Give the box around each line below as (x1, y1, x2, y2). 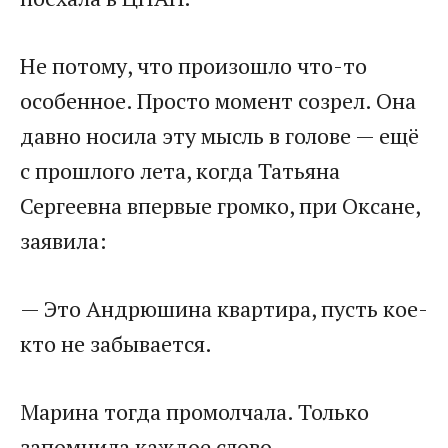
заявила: (20, 225, 107, 255)
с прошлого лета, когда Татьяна (20, 155, 340, 185)
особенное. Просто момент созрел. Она (20, 85, 416, 115)
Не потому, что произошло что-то (20, 50, 367, 80)
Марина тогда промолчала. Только (20, 396, 369, 426)
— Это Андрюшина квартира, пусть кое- (20, 293, 428, 323)
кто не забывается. (20, 328, 212, 358)
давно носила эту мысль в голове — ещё (20, 120, 419, 150)
